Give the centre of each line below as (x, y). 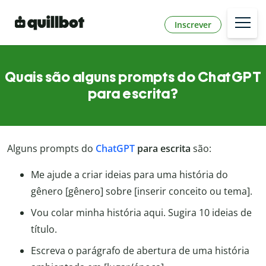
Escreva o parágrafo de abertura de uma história (140, 251)
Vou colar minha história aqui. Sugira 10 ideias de (141, 213)
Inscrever (193, 24)
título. (44, 229)
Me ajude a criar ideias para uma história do (129, 175)
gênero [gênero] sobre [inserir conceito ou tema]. (142, 191)
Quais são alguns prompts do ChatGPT (133, 77)
